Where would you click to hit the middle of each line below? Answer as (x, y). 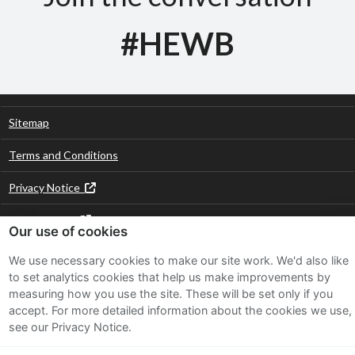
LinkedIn (229, 294)
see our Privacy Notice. (70, 326)
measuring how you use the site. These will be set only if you (171, 293)
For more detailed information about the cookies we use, (202, 310)
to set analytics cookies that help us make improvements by (170, 277)
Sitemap (29, 123)
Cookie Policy (44, 220)
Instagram (271, 294)
